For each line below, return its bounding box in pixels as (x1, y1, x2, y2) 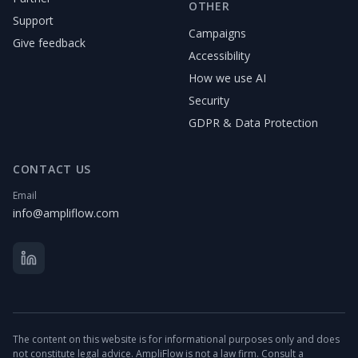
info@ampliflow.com (13, 205, 119, 221)
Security (189, 93, 229, 109)
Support (13, 13, 54, 29)
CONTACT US (13, 161, 91, 177)
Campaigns (189, 26, 246, 42)
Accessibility (189, 48, 250, 64)
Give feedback (13, 35, 86, 51)
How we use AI (189, 70, 266, 86)
